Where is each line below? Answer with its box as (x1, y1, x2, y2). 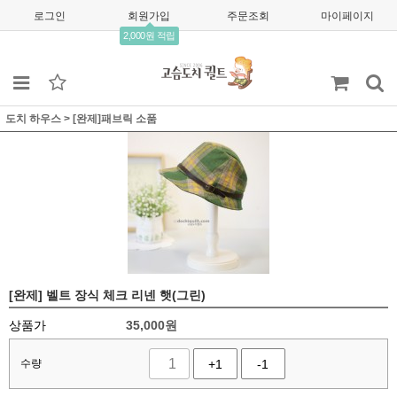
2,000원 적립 (123, 30, 175, 41)
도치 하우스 (5, 113, 61, 125)
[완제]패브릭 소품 (73, 113, 157, 125)
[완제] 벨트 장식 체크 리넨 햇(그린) (9, 288, 206, 302)
